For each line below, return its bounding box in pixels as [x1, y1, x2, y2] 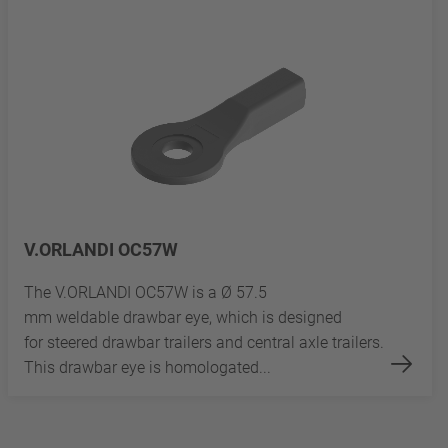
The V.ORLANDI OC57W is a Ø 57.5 [24, 282, 267, 302]
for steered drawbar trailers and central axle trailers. [24, 332, 384, 352]
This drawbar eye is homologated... [24, 357, 271, 377]
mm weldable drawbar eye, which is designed [24, 307, 342, 327]
